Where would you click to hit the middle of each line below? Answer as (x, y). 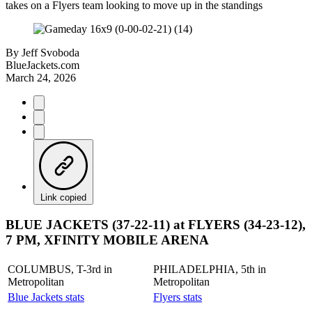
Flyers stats (178, 297)
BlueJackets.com (42, 65)
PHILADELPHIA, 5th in (210, 269)
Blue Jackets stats (46, 297)
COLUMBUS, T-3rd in (60, 269)
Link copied (63, 197)
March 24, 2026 (41, 77)
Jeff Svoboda (50, 52)
